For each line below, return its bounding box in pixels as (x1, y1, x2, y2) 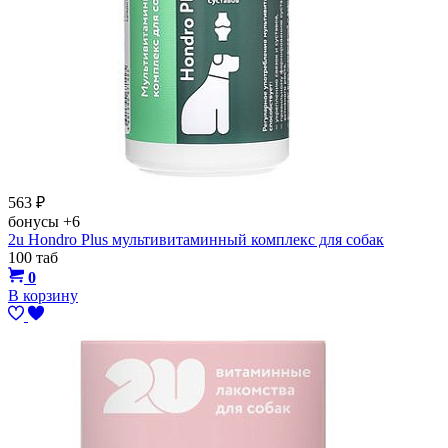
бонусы (8, 212, 63, 230)
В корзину (8, 286, 78, 304)
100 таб (8, 248, 58, 266)
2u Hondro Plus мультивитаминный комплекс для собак (8, 230, 384, 248)
